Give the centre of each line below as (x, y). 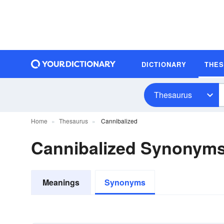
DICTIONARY (164, 64)
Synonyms (125, 182)
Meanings (61, 182)
